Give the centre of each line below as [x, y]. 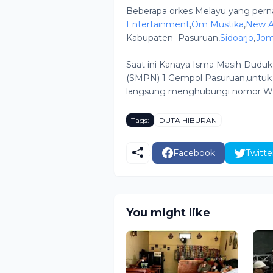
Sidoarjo [237, 38]
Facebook [194, 153]
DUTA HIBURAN [188, 120]
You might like [168, 212]
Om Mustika [218, 24]
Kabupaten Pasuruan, [173, 38]
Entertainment [158, 24]
